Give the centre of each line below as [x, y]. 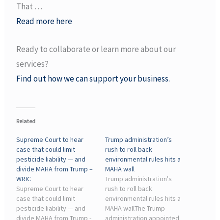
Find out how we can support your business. [93, 79]
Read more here [44, 21]
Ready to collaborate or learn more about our [96, 49]
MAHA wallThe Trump [135, 208]
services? [33, 64]
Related [26, 121]
